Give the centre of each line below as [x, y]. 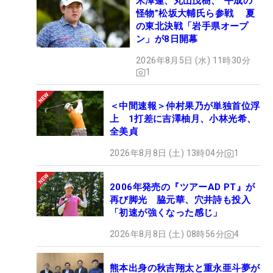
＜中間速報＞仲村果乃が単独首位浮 [185, 106]
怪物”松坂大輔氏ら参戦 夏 [196, 14]
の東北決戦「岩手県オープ [192, 27]
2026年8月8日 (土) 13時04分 [167, 153]
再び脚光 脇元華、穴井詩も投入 [180, 200]
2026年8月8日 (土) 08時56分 [167, 234]
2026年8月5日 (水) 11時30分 [193, 61]
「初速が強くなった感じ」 [166, 213]
